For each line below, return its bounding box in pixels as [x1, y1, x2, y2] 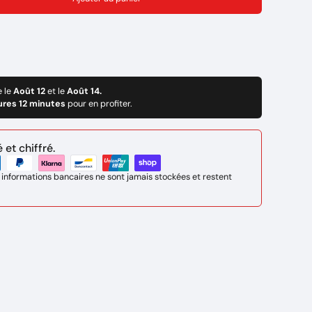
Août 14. [67, 86, 102, 97]
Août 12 [13, 86, 47, 97]
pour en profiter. [68, 98, 132, 109]
